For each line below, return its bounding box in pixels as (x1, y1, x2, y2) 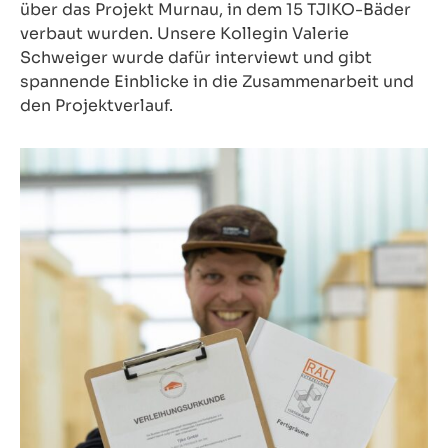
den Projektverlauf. (20, 94, 173, 116)
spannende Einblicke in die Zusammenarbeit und (20, 70, 414, 92)
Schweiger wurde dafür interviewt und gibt (20, 46, 372, 68)
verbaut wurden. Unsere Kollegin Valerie (20, 22, 349, 44)
